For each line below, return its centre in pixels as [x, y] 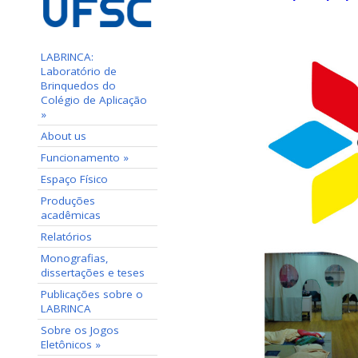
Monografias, [75, 258]
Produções [68, 200]
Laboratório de [79, 71]
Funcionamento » [85, 157]
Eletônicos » [71, 344]
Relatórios [66, 236]
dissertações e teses [93, 272]
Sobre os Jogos [80, 330]
